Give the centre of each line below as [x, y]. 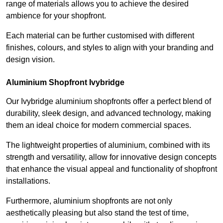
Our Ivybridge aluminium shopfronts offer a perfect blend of [109, 101]
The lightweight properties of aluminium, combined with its [108, 145]
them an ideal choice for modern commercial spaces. [100, 125]
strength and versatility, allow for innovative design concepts [111, 157]
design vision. [30, 59]
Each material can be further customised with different [100, 35]
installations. [28, 181]
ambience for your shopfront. [57, 15]
